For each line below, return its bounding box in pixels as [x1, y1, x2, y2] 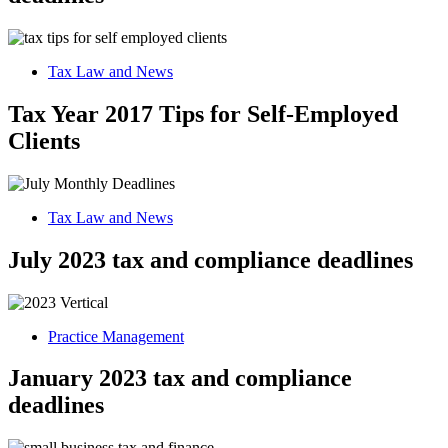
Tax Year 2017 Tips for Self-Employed [8, 100, 398, 127]
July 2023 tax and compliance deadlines [8, 246, 413, 273]
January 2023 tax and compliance [8, 365, 352, 392]
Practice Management [48, 327, 184, 345]
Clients [8, 127, 80, 154]
